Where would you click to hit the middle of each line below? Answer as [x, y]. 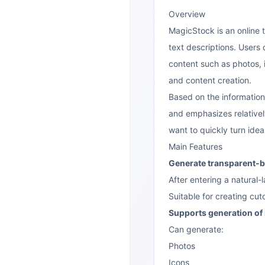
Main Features [195, 146]
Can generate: [196, 229]
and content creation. [210, 80]
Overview [187, 14]
